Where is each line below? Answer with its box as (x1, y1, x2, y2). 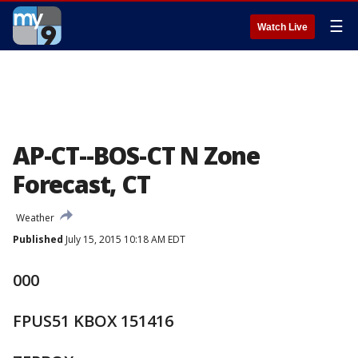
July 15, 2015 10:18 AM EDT (63, 233, 185, 246)
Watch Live (257, 22, 308, 33)
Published (13, 233, 63, 246)
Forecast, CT (13, 168, 150, 201)
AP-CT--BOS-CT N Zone (13, 139, 260, 172)
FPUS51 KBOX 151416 (13, 310, 173, 332)
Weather (16, 211, 54, 225)
